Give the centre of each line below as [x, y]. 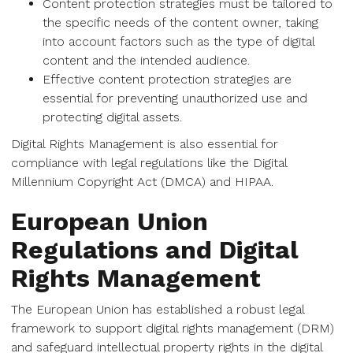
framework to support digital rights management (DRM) [173, 328]
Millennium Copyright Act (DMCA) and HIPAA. [142, 182]
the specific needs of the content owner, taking [180, 22]
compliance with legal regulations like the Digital [149, 163]
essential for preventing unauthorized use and [175, 98]
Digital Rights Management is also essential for [145, 144]
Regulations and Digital [155, 250]
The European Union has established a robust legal [158, 309]
